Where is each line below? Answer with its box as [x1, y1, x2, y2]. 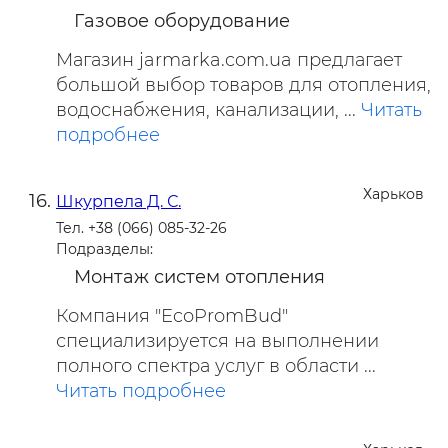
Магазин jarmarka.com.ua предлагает [56, 48, 402, 71]
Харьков [363, 184, 424, 203]
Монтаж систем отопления [74, 265, 325, 288]
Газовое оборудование [74, 9, 290, 32]
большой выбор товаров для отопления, [56, 73, 431, 96]
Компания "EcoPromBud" [56, 304, 288, 327]
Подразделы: [56, 239, 153, 258]
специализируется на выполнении [56, 329, 379, 352]
